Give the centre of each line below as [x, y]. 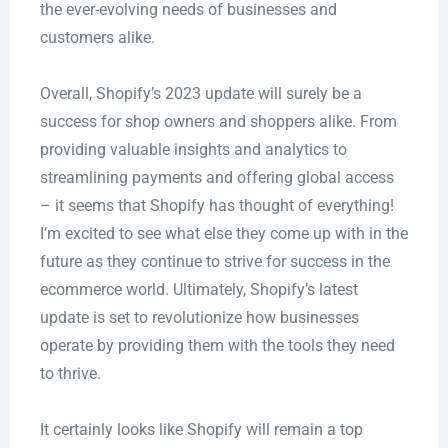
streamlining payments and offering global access [216, 178]
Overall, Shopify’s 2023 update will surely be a [200, 94]
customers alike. [97, 38]
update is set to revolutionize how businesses [199, 318]
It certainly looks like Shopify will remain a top [201, 430]
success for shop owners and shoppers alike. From [218, 122]
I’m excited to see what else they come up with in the [223, 234]
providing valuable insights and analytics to [193, 150]
